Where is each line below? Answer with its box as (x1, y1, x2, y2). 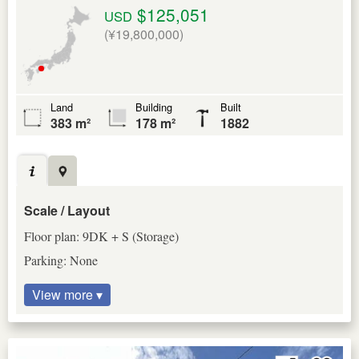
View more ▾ (32, 285, 103, 305)
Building (135, 99, 172, 115)
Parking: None (24, 252, 98, 269)
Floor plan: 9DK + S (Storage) (24, 228, 179, 245)
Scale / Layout (24, 201, 110, 220)
